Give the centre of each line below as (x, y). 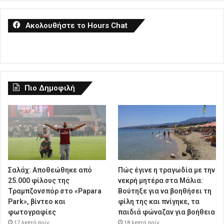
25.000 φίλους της (39, 180)
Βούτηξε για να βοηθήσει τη (165, 191)
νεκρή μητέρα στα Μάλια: (161, 180)
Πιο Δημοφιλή (50, 88)
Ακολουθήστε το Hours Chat (76, 25)
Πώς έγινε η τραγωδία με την (167, 170)
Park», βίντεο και (37, 201)
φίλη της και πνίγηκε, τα (159, 201)
